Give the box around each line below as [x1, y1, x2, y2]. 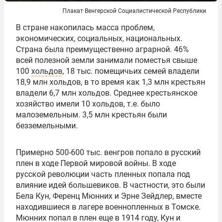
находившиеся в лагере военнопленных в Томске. [16, 202, 201, 212]
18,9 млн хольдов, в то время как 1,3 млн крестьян [16, 77, 205, 87]
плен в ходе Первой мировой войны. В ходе [16, 158, 176, 168]
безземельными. [16, 120, 78, 130]
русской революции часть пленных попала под [16, 169, 190, 179]
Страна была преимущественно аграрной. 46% [16, 44, 189, 54]
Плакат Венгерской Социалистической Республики [62, 7, 206, 14]
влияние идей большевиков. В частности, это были [16, 180, 205, 190]
